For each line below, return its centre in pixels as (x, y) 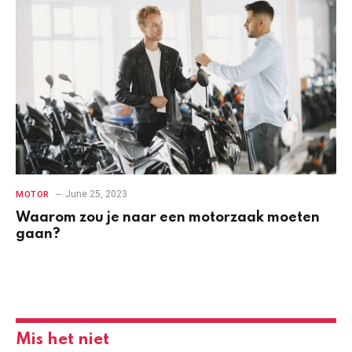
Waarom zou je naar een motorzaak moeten (168, 217)
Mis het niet (62, 339)
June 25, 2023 (96, 194)
